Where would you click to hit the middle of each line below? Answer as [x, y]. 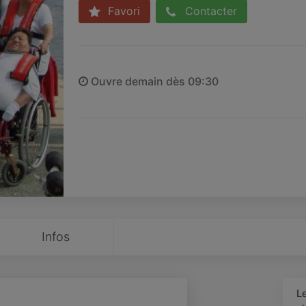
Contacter [209, 11]
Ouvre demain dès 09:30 [153, 81]
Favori [122, 11]
